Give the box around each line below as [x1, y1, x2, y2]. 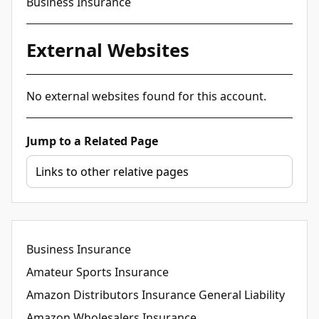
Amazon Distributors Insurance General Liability [26, 286, 285, 303]
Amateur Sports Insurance [26, 263, 169, 280]
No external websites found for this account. [26, 88, 266, 104]
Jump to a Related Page [26, 132, 158, 149]
